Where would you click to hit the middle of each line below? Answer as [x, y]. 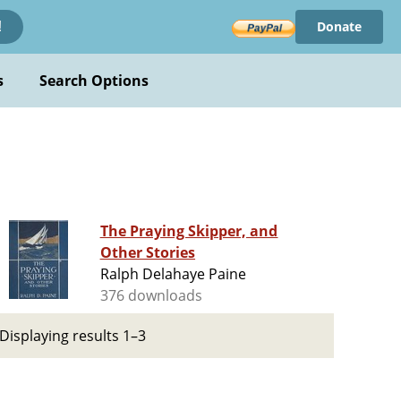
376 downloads [151, 296]
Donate [339, 26]
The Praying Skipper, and [189, 231]
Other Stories [148, 253]
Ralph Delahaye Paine [173, 274]
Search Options [94, 81]
